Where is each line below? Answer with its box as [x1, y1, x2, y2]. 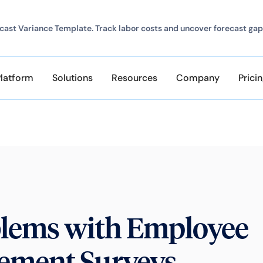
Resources [112, 72, 157, 84]
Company [176, 72, 220, 84]
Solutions [52, 72, 93, 84]
